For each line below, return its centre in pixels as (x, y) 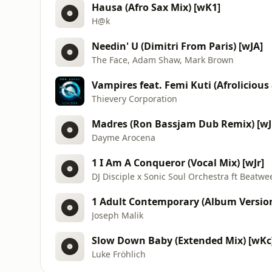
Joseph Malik (117, 215)
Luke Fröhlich (119, 254)
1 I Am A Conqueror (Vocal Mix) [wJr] (178, 162)
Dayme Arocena (124, 137)
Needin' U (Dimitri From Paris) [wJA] (177, 46)
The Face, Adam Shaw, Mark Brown (163, 59)
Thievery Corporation (134, 98)
